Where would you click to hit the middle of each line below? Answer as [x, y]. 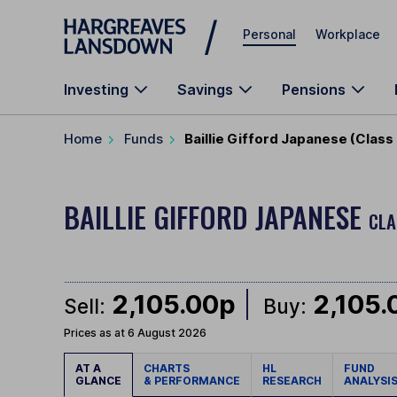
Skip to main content [128, 22]
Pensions [314, 90]
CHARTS [169, 369]
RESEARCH [292, 381]
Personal [269, 34]
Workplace [348, 34]
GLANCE [98, 381]
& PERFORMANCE [192, 381]
